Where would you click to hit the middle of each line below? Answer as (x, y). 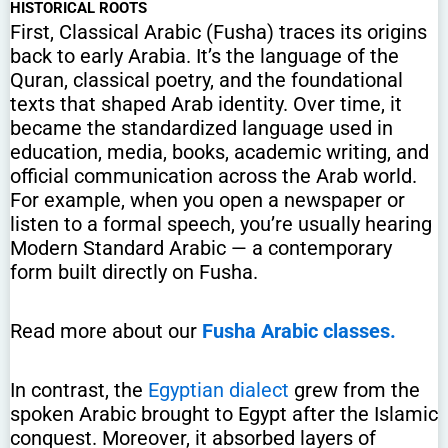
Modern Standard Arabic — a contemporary (201, 247)
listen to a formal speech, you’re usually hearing (221, 223)
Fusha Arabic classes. (299, 330)
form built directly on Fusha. (134, 271)
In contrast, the (79, 389)
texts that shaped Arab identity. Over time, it (206, 103)
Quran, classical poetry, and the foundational (206, 79)
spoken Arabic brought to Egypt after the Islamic (224, 413)
